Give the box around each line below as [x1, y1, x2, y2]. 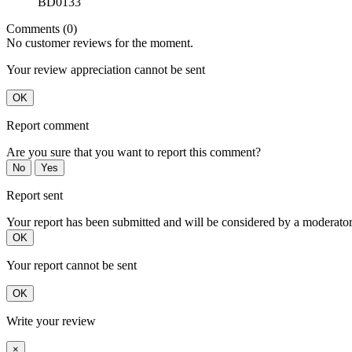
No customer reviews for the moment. [6, 36, 193, 50]
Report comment [6, 119, 89, 133]
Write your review [6, 314, 96, 328]
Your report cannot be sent [6, 258, 137, 273]
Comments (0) [6, 22, 77, 36]
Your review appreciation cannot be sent [6, 63, 205, 77]
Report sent [6, 189, 63, 203]
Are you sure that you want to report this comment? [6, 145, 261, 159]
